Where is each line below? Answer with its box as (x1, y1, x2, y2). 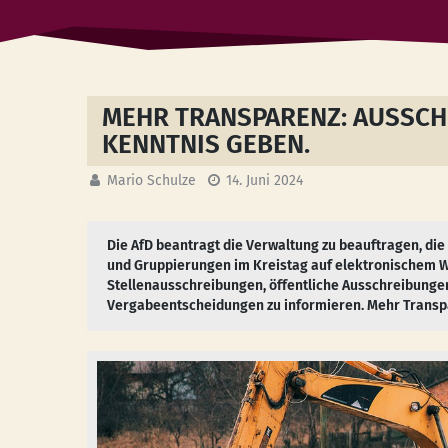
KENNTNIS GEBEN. (102, 129, 311, 160)
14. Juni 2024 (226, 172, 304, 189)
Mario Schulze (107, 172, 197, 189)
